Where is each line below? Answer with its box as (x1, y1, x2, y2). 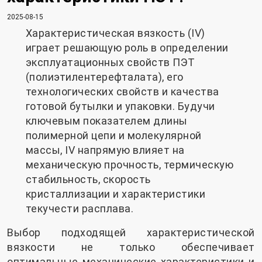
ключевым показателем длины (25, 115, 188, 127)
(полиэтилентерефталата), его (25, 71, 184, 84)
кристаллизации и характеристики (25, 188, 205, 201)
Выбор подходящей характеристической (7, 226, 255, 239)
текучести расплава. (25, 202, 133, 215)
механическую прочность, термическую (25, 158, 233, 171)
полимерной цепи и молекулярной (25, 129, 202, 142)
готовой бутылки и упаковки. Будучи (25, 100, 215, 113)
